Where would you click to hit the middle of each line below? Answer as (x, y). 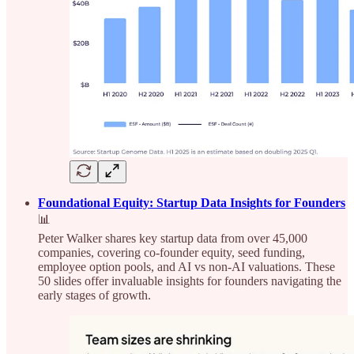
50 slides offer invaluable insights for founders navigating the (190, 281)
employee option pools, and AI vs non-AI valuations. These (186, 267)
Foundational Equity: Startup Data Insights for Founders (192, 203)
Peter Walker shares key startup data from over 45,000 (173, 239)
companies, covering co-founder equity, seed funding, (171, 253)
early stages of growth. (94, 296)
